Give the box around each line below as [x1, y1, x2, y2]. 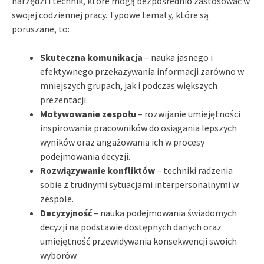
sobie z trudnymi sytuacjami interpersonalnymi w [40, 178, 239, 190]
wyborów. [40, 249, 78, 261]
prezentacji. [40, 93, 88, 105]
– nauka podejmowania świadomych [92, 206, 237, 219]
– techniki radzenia [155, 164, 233, 176]
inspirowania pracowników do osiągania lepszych [40, 121, 237, 134]
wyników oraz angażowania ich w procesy [40, 136, 204, 148]
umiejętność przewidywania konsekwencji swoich [40, 235, 237, 247]
